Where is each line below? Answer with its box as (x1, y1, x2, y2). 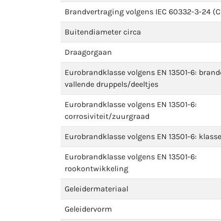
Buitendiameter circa (65, 27, 141, 37)
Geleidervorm (65, 204, 112, 214)
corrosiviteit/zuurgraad (65, 111, 149, 121)
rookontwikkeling (65, 164, 128, 173)
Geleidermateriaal (65, 184, 128, 193)
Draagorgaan (65, 47, 112, 57)
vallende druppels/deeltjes (65, 79, 158, 89)
